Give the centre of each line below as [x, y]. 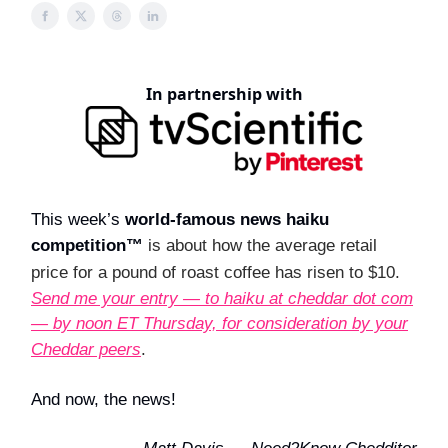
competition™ [89, 246]
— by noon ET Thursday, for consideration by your [219, 324]
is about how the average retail [262, 246]
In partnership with [224, 94]
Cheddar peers [86, 350]
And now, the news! [103, 400]
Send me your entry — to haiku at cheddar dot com [222, 299]
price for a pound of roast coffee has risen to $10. [215, 273]
